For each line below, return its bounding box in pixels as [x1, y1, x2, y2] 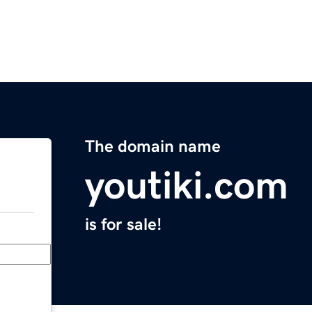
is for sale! [85, 216, 162, 233]
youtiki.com [85, 166, 288, 205]
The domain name [85, 138, 221, 155]
